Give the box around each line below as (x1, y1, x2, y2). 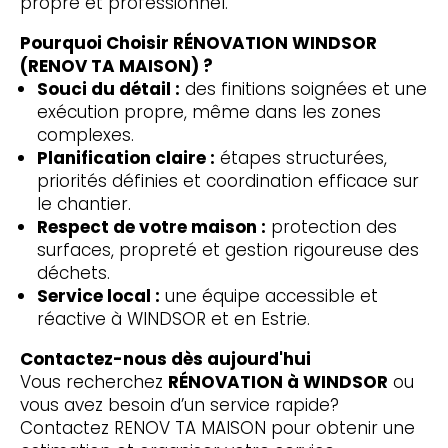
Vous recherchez (19, 369, 168, 394)
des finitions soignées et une (179, 76, 427, 101)
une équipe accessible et (159, 283, 378, 308)
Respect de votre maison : (36, 214, 266, 239)
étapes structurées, (214, 145, 387, 170)
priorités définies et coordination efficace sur (36, 168, 419, 193)
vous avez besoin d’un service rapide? (19, 392, 339, 417)
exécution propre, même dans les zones (36, 99, 381, 124)
